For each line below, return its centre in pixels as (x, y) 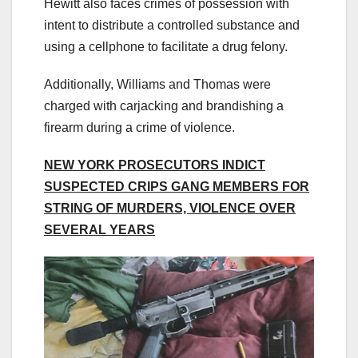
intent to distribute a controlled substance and (172, 26)
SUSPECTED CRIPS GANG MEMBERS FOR (177, 187)
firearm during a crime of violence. (139, 128)
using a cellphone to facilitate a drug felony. (166, 47)
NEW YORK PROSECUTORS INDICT (155, 165)
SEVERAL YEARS (99, 230)
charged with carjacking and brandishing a (164, 106)
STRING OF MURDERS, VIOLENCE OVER (170, 209)
